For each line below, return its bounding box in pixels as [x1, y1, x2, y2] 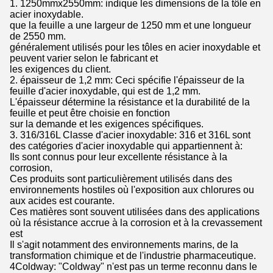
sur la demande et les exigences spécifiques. [10, 119, 204, 130]
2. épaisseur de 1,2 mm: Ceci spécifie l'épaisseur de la [10, 75, 244, 86]
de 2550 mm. [10, 31, 66, 42]
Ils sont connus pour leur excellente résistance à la [10, 152, 227, 163]
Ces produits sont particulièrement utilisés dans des [10, 174, 232, 185]
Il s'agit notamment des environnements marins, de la [10, 239, 238, 250]
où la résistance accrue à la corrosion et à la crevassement [10, 218, 262, 229]
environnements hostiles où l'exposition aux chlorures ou [10, 185, 254, 196]
